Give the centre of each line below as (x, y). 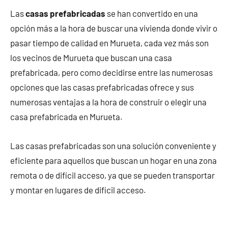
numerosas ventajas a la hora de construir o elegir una (108, 102)
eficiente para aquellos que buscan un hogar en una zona (113, 161)
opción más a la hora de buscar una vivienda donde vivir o (114, 28)
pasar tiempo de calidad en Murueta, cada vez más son (109, 43)
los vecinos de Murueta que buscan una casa (91, 58)
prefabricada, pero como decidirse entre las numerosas (111, 73)
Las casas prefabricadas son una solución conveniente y (113, 146)
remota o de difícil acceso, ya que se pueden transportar (112, 175)
